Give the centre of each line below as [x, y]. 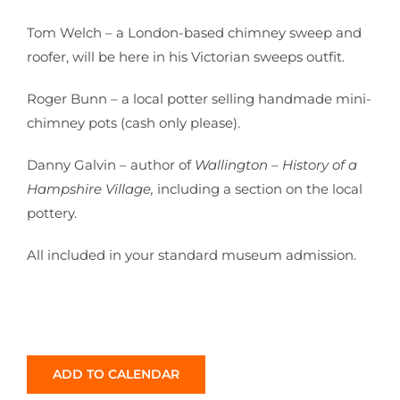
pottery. [52, 213]
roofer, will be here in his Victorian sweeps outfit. [186, 57]
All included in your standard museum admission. [192, 255]
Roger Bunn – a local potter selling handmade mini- [199, 99]
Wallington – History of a [276, 165]
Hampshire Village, [92, 189]
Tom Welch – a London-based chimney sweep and [194, 33]
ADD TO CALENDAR [116, 374]
